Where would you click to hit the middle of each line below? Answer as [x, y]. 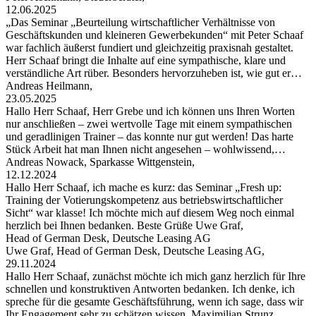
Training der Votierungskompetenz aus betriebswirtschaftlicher [144, 200]
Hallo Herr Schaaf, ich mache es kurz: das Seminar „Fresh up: [144, 187]
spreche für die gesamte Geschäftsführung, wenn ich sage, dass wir [154, 301]
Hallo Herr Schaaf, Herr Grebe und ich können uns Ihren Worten [150, 111]
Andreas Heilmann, [50, 85]
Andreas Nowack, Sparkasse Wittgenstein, [102, 162]
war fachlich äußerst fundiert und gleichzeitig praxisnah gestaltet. [150, 47]
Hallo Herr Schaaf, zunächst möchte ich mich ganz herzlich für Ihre [156, 276]
